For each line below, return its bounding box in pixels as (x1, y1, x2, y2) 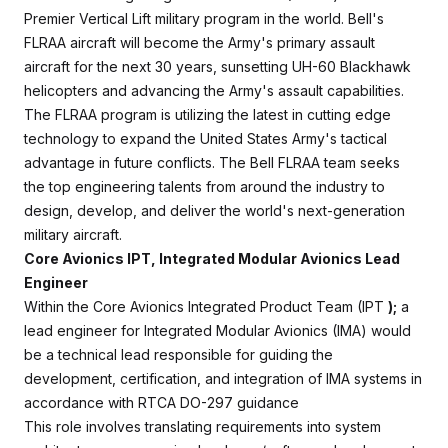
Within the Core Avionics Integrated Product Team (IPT (24, 298, 388, 315)
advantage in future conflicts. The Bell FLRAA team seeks (24, 154, 400, 171)
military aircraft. (24, 226, 122, 243)
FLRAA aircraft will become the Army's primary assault (24, 34, 375, 51)
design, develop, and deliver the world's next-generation (24, 202, 405, 219)
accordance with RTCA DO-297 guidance (24, 394, 299, 411)
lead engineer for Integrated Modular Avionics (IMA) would (24, 322, 411, 339)
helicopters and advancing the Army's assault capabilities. (24, 82, 404, 99)
